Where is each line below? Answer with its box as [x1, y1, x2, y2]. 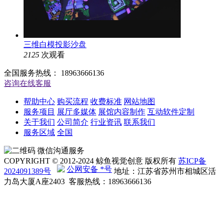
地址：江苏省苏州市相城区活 [114, 167, 216, 175]
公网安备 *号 [67, 165, 112, 173]
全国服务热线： [4, 69, 59, 77]
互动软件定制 [147, 108, 194, 116]
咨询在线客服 [4, 79, 51, 87]
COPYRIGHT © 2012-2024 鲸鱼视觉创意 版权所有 [4, 157, 178, 165]
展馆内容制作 [98, 108, 145, 116]
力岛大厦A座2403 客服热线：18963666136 [4, 177, 151, 186]
